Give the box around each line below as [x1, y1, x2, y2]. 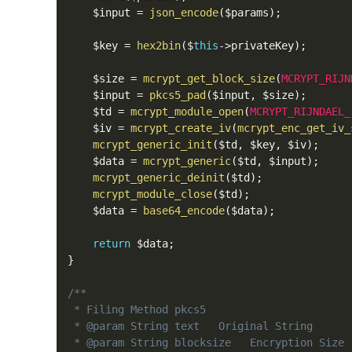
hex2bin [137, 39, 181, 52]
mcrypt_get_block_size [143, 72, 275, 85]
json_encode [149, 6, 218, 19]
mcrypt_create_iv [130, 122, 231, 134]
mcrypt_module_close [93, 188, 212, 200]
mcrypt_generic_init [93, 138, 212, 151]
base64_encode [143, 204, 225, 217]
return [93, 237, 130, 250]
